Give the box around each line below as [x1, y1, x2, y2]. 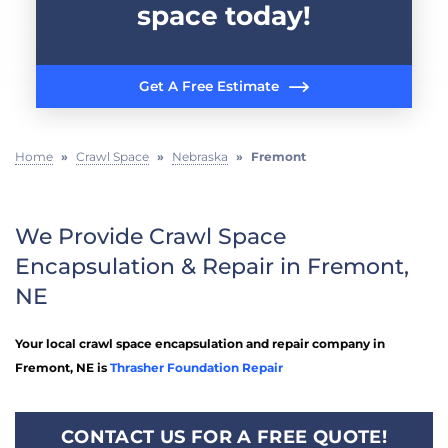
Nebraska [172, 148, 228, 164]
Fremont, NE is [15, 359, 110, 375]
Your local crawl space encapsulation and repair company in [15, 335, 385, 351]
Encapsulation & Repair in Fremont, [15, 252, 409, 280]
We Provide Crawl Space [15, 222, 286, 250]
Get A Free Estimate [139, 78, 279, 95]
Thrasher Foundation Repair [110, 359, 283, 375]
